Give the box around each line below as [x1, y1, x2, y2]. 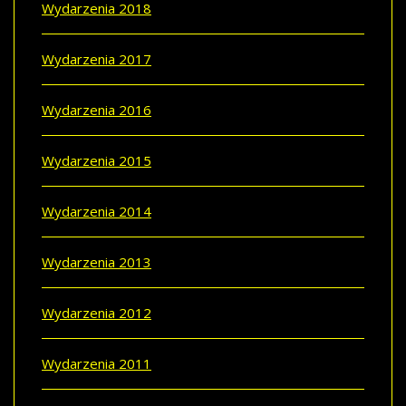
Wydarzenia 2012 [42, 303, 151, 322]
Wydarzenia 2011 [42, 353, 151, 372]
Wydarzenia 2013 [42, 252, 151, 271]
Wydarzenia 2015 [42, 150, 151, 169]
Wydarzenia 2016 [42, 100, 151, 119]
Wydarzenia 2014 [42, 201, 151, 220]
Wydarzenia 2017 [42, 49, 151, 68]
